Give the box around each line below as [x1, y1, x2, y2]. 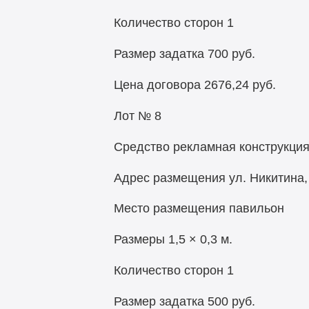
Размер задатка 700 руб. [113, 47, 255, 61]
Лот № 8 [113, 108, 161, 123]
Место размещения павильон [113, 201, 284, 216]
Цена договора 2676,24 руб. [113, 78, 276, 92]
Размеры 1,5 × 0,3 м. [113, 232, 232, 247]
